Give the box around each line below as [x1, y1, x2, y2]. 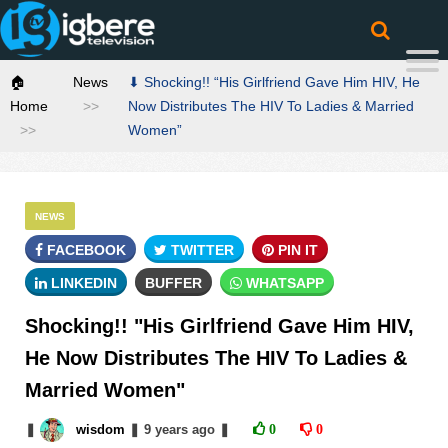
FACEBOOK [43, 242, 126, 258]
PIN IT [274, 242, 318, 258]
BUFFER [145, 275, 202, 291]
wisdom [76, 422, 125, 437]
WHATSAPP [242, 275, 324, 291]
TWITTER [167, 242, 234, 258]
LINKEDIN [47, 275, 117, 291]
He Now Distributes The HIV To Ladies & [25, 347, 407, 369]
